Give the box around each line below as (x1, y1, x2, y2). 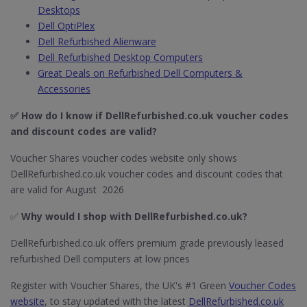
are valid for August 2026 (10, 183, 124, 196)
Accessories (38, 82, 90, 95)
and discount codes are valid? (10, 125, 160, 138)
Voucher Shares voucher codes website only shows (10, 151, 237, 164)
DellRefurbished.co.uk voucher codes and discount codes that (10, 167, 283, 180)
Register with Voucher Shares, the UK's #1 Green (10, 279, 229, 292)
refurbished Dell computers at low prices (10, 252, 190, 265)
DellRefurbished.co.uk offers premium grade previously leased (10, 236, 284, 249)
